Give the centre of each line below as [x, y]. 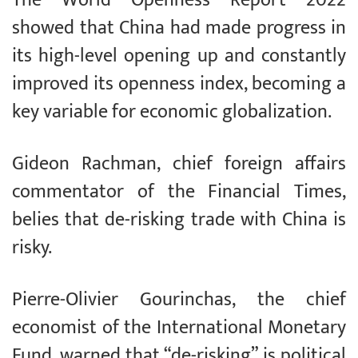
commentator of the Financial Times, [179, 192]
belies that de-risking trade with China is [179, 220]
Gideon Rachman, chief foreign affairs [179, 164]
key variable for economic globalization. [172, 112]
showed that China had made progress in [179, 28]
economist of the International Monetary [179, 328]
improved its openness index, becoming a [179, 84]
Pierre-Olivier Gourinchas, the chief [179, 300]
